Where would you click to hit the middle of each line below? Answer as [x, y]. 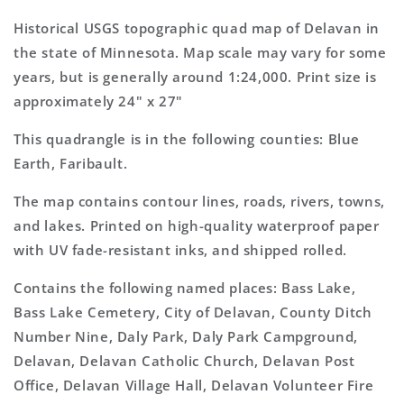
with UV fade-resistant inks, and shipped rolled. [180, 250]
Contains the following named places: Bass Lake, [185, 288]
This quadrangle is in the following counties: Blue [187, 139]
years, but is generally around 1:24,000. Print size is [195, 77]
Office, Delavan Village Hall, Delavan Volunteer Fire [194, 385]
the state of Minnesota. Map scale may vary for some [200, 52]
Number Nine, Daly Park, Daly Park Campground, [186, 336]
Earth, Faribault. [71, 163]
